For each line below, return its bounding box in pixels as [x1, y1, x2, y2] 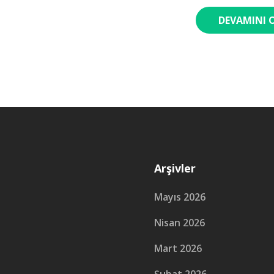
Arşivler [154, 161, 196, 176]
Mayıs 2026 [154, 190, 206, 204]
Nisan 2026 [154, 216, 205, 229]
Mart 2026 [154, 242, 202, 255]
